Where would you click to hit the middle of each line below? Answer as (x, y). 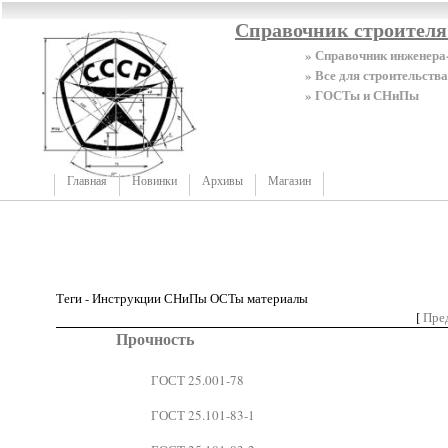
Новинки (154, 181)
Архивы (222, 181)
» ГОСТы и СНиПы (362, 94)
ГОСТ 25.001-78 (197, 379)
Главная (87, 181)
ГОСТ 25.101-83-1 (203, 414)
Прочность (155, 339)
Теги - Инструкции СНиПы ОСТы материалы (182, 298)
